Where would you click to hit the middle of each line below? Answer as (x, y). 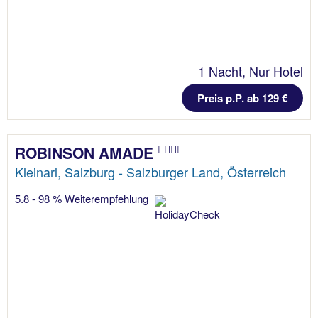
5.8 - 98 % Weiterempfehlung (83, 199)
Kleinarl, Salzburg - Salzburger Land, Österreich (150, 172)
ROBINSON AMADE (86, 153)
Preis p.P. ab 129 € (242, 98)
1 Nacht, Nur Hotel (251, 71)
